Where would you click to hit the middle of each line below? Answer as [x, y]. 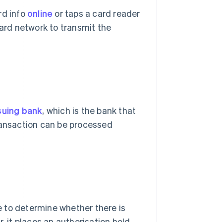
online [40, 13]
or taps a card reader [96, 13]
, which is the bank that [89, 111]
